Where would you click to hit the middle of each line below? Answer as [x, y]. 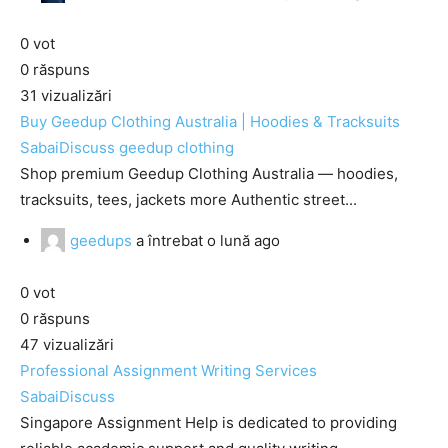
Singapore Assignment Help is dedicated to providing [208, 422]
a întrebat [169, 240]
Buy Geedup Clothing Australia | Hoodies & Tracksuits [210, 121]
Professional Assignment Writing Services [168, 370]
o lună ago [243, 240]
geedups [101, 240]
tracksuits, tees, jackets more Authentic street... [188, 199]
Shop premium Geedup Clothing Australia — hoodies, [209, 173]
